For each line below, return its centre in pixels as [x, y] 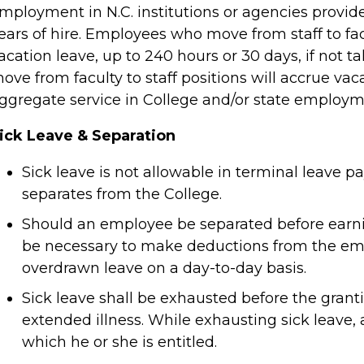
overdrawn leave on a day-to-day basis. [164, 268]
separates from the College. [122, 194]
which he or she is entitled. [119, 342]
